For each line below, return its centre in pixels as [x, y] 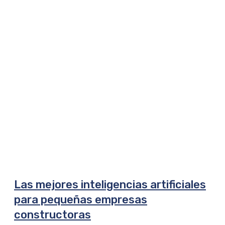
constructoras [52, 215]
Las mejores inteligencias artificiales [110, 185]
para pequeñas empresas [81, 200]
